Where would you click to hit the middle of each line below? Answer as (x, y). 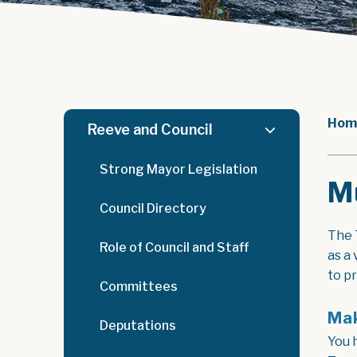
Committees (139, 286)
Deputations (138, 326)
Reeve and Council (150, 129)
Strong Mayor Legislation (178, 169)
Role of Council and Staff (174, 247)
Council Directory (153, 208)
